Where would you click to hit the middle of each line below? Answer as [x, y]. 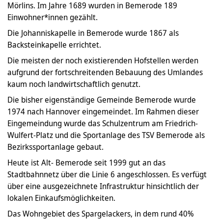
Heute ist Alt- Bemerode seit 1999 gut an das [86, 163]
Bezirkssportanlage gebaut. [55, 147]
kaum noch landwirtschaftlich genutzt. [74, 84]
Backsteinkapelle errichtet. [54, 45]
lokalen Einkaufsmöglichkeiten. [61, 198]
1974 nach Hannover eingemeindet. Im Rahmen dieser [103, 112]
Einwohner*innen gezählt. [53, 17]
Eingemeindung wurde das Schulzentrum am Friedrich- [103, 124]
